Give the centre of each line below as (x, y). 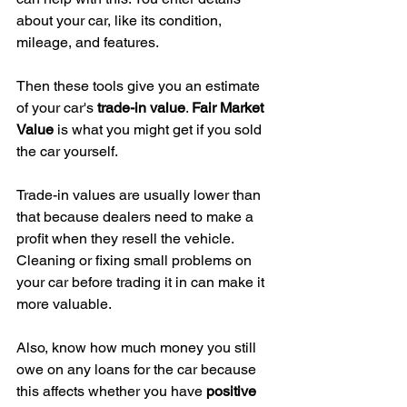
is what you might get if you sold (159, 130)
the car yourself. (67, 152)
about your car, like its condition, (121, 21)
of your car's (57, 108)
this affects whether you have (111, 392)
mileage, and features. (88, 43)
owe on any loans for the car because (138, 370)
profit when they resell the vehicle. (127, 239)
